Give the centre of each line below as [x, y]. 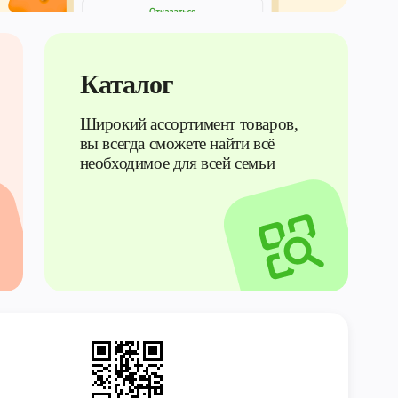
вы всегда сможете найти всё [177, 143]
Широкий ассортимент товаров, [189, 124]
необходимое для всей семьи [177, 163]
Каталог [127, 84]
